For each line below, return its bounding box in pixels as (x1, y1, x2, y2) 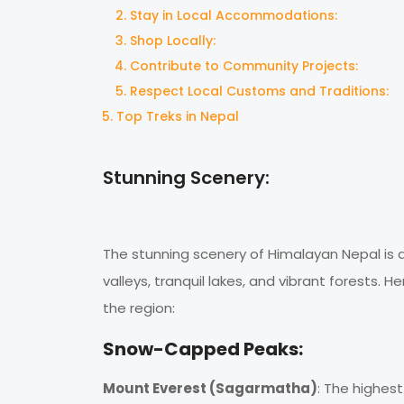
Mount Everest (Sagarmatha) (103, 379, 317, 399)
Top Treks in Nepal (116, 107, 239, 126)
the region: (103, 298, 175, 318)
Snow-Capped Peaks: (103, 336, 303, 363)
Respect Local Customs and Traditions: (130, 82, 389, 101)
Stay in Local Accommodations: (130, 6, 337, 25)
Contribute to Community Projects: (130, 57, 358, 76)
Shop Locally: (130, 32, 216, 50)
